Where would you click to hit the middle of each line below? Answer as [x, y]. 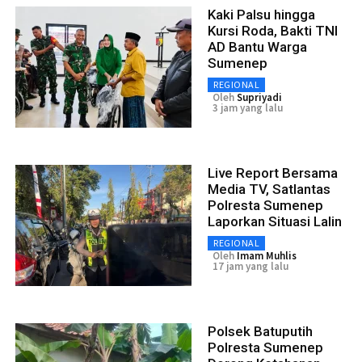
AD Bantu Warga [257, 46]
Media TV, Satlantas [269, 189]
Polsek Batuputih [260, 331]
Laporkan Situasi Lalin [275, 221]
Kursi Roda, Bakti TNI [273, 30]
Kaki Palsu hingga [261, 14]
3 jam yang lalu [248, 107]
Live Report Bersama [273, 173]
